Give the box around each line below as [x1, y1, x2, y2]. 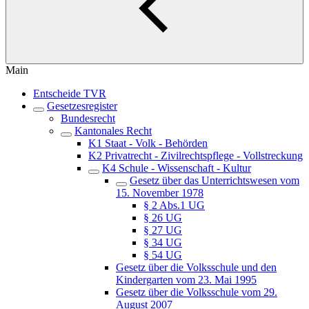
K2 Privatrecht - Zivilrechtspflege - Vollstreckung [88, 150, 303, 161]
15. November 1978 [116, 187, 203, 199]
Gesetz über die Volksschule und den [116, 261, 277, 273]
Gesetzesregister [47, 100, 117, 112]
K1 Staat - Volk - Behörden [88, 137, 208, 149]
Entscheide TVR [33, 88, 106, 99]
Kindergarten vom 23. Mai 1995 [116, 274, 257, 286]
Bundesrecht [61, 112, 115, 124]
